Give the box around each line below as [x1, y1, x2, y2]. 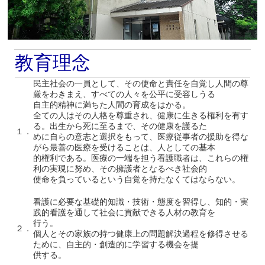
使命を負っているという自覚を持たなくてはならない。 [33, 175, 240, 185]
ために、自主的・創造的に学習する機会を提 [33, 240, 199, 250]
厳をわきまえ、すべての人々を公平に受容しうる [33, 90, 215, 99]
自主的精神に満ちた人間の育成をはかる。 [33, 101, 190, 110]
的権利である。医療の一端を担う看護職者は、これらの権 [33, 154, 248, 163]
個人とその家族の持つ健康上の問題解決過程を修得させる [33, 230, 248, 239]
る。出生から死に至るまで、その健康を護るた [33, 122, 207, 131]
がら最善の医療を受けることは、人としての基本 [33, 143, 215, 153]
